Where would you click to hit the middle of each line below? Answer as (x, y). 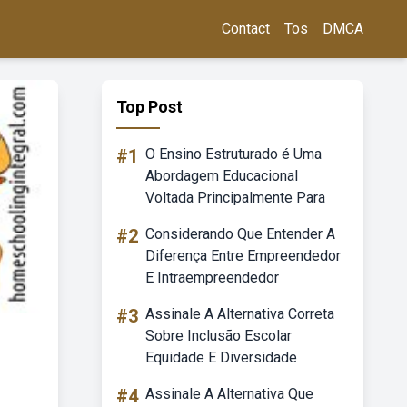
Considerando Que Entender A (240, 234)
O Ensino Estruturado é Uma (233, 154)
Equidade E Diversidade (221, 357)
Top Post (149, 107)
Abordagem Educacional (222, 176)
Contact (246, 29)
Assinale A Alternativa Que (229, 394)
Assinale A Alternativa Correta (240, 314)
